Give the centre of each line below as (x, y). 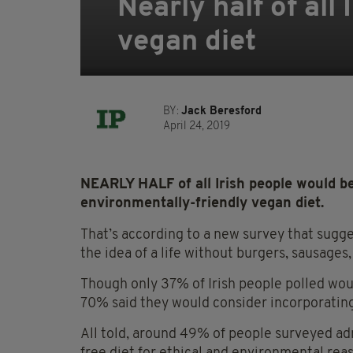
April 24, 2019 (197, 127)
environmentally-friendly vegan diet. (202, 204)
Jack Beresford (221, 112)
